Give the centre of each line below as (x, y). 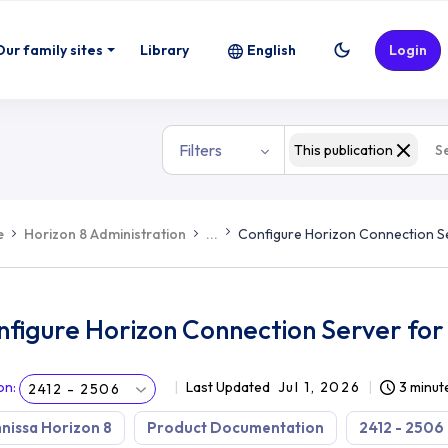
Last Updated (227, 387)
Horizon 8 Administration (105, 233)
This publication (343, 150)
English (271, 49)
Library (164, 49)
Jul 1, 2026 (319, 387)
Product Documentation (235, 427)
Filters (200, 150)
